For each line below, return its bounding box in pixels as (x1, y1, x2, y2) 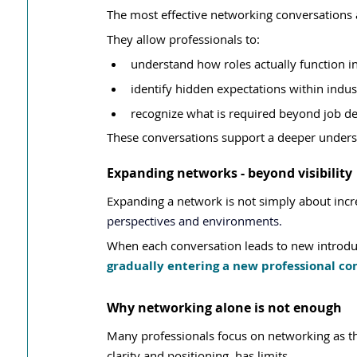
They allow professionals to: (107, 31, 260, 47)
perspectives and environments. (107, 213, 282, 229)
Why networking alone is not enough (107, 299, 342, 316)
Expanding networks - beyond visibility (107, 164, 352, 182)
